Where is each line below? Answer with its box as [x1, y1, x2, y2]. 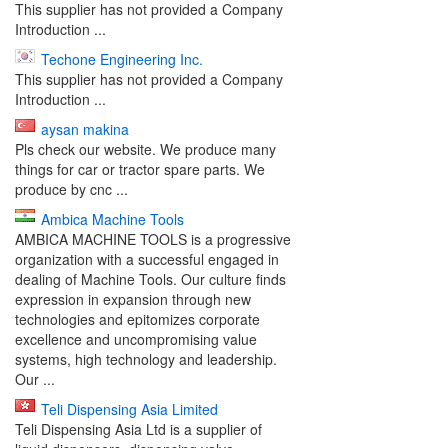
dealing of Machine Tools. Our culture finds [15, 269, 286, 289]
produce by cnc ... [15, 179, 128, 199]
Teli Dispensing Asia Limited [41, 399, 218, 419]
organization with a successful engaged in [15, 249, 279, 269]
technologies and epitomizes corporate [15, 309, 260, 329]
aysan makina [41, 119, 129, 139]
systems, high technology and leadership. [15, 349, 277, 369]
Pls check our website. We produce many [15, 139, 276, 159]
